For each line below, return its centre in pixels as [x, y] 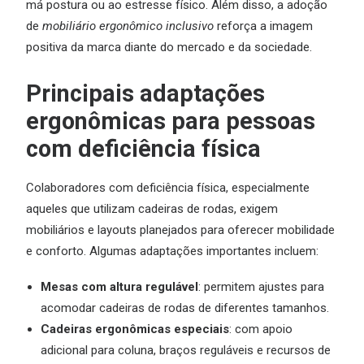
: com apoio [261, 329]
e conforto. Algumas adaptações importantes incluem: [172, 251]
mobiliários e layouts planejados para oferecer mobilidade [180, 230]
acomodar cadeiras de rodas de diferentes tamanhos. [185, 308]
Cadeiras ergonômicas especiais [135, 329]
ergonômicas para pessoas [171, 121]
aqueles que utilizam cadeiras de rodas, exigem [152, 209]
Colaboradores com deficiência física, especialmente [168, 188]
